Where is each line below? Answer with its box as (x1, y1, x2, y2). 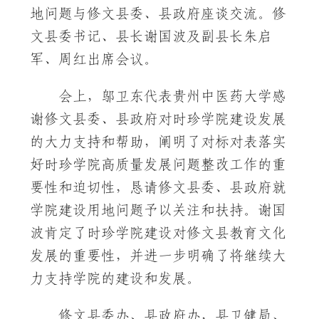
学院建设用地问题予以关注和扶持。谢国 (30, 203, 286, 218)
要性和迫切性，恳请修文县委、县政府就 (30, 180, 286, 195)
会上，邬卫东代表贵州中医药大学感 (58, 89, 286, 104)
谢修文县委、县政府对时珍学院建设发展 (30, 112, 286, 127)
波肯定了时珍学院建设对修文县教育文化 (30, 226, 286, 241)
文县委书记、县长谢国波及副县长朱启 (30, 29, 272, 44)
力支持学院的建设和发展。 (30, 271, 201, 286)
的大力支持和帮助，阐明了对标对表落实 (30, 135, 286, 150)
